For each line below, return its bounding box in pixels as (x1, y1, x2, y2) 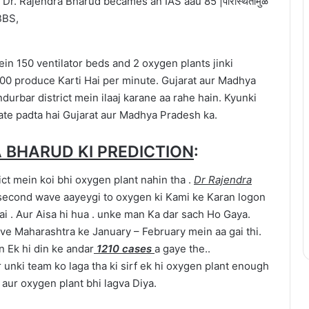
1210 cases (94, 241, 154, 255)
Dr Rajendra (194, 172, 252, 186)
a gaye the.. (154, 241, 210, 255)
